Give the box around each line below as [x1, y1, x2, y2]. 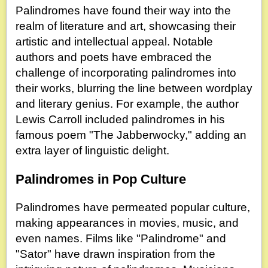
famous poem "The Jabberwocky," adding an [16, 129, 246, 142]
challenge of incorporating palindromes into [16, 66, 236, 80]
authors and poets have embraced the [16, 51, 212, 64]
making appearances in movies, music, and [16, 217, 239, 230]
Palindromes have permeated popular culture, [16, 201, 250, 214]
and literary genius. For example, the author [16, 98, 239, 111]
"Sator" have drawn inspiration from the [16, 248, 215, 261]
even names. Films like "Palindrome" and [16, 232, 226, 245]
